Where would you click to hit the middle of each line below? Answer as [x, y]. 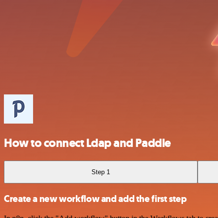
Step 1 [101, 172]
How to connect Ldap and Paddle [87, 143]
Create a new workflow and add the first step [95, 199]
